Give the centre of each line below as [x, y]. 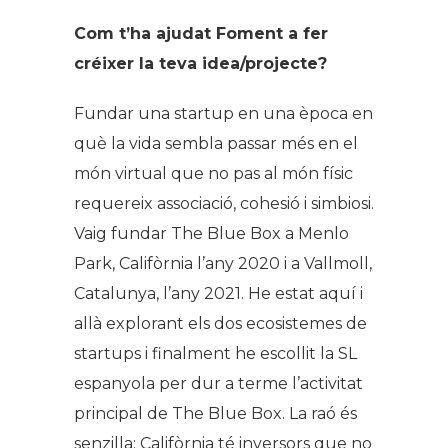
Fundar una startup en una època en [223, 113]
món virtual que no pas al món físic [213, 173]
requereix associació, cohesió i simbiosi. [224, 203]
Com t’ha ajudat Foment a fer [201, 33]
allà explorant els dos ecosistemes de [220, 323]
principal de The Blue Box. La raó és [215, 413]
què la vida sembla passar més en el [216, 143]
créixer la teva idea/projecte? [200, 63]
